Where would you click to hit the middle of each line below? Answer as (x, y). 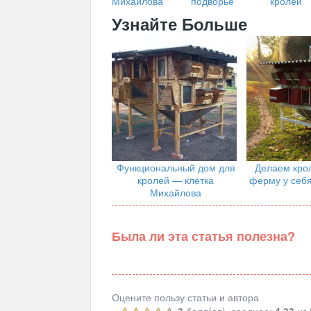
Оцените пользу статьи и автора (185, 297)
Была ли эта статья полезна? (203, 236)
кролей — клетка (176, 180)
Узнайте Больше (179, 24)
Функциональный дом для (176, 168)
